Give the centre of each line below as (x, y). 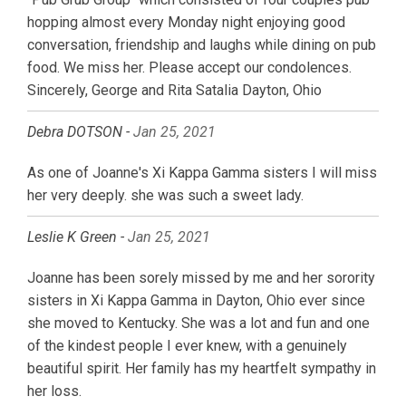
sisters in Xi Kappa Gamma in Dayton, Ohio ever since (196, 300)
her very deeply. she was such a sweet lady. (165, 195)
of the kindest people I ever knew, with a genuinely (187, 346)
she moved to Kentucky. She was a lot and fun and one (198, 323)
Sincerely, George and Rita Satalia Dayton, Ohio (174, 90)
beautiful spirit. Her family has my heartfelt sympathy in (202, 368)
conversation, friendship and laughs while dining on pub (202, 45)
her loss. (54, 391)
